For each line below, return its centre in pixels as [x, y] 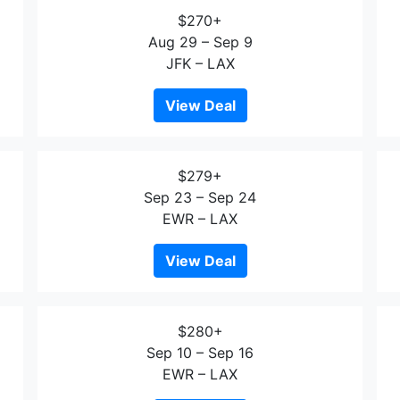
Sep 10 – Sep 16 [200, 353]
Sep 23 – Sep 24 [200, 197]
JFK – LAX [200, 63]
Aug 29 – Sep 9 [200, 42]
